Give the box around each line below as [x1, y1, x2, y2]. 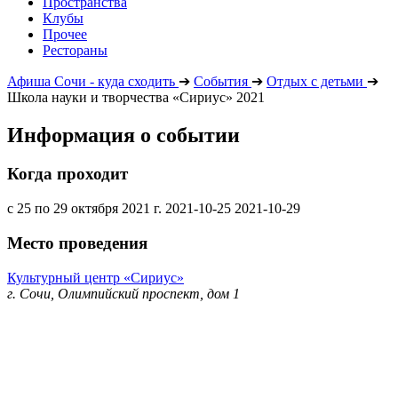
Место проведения [7, 233, 147, 252]
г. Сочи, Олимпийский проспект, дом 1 [7, 285, 240, 301]
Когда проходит [7, 164, 128, 184]
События [194, 73, 248, 89]
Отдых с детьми [267, 73, 363, 89]
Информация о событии [7, 123, 240, 147]
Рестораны [43, 42, 107, 58]
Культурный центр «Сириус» [7, 269, 184, 285]
